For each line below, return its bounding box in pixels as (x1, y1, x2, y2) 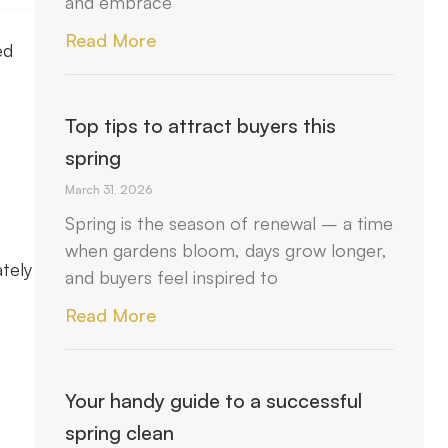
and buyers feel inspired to (65, 266, 279, 288)
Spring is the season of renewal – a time (65, 212, 394, 234)
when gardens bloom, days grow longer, (65, 239, 388, 261)
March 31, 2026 (65, 182, 153, 197)
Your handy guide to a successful (65, 388, 363, 413)
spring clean (65, 420, 175, 445)
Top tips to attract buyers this (65, 113, 337, 138)
